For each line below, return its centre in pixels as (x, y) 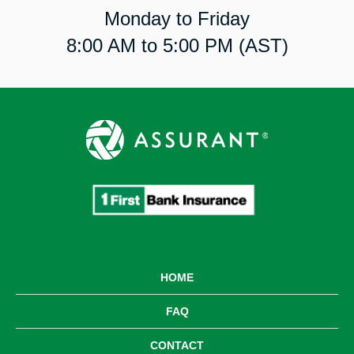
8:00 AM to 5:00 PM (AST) (177, 45)
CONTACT (177, 345)
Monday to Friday (177, 18)
